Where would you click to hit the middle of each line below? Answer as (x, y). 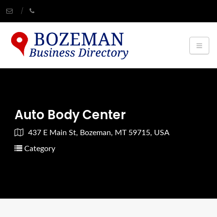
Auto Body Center (70, 115)
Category (39, 149)
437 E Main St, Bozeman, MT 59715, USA (99, 133)
